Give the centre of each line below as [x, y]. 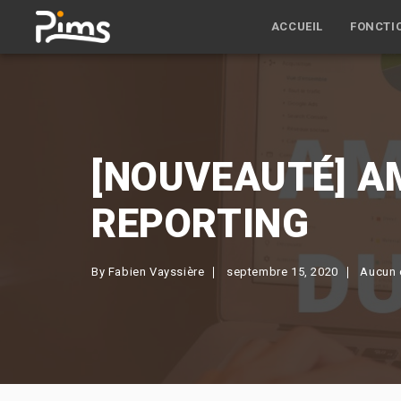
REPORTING [200, 224]
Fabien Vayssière [156, 272]
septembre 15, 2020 [282, 272]
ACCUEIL [297, 26]
